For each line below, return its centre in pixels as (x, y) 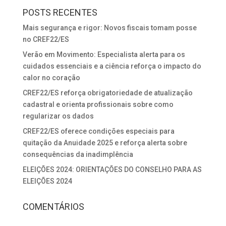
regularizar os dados (58, 116)
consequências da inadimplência (78, 155)
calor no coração (51, 78)
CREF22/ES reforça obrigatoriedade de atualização (107, 93)
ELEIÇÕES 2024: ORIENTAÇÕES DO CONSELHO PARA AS (112, 170)
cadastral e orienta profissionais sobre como (98, 105)
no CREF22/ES (46, 40)
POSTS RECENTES (60, 13)
